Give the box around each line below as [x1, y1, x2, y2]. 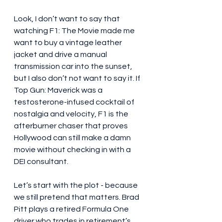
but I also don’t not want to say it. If [14, 74, 142, 83]
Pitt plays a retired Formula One [14, 205, 130, 214]
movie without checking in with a [14, 146, 132, 154]
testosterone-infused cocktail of [14, 98, 136, 107]
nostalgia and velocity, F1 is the [14, 110, 130, 118]
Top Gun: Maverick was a [14, 86, 104, 95]
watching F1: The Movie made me [14, 27, 136, 35]
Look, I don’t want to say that [14, 15, 121, 23]
